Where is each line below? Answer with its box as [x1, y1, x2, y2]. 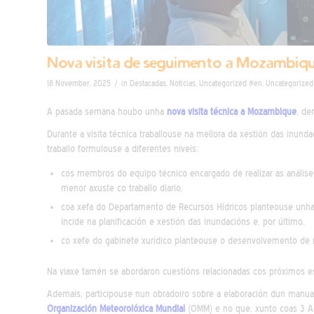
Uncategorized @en [199, 78, 262, 88]
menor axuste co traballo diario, [61, 182, 183, 193]
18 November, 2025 [47, 78, 111, 88]
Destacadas [130, 78, 166, 88]
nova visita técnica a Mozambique [167, 106, 296, 117]
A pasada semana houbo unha [47, 106, 167, 117]
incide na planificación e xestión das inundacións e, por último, [61, 216, 305, 227]
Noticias [170, 78, 196, 88]
